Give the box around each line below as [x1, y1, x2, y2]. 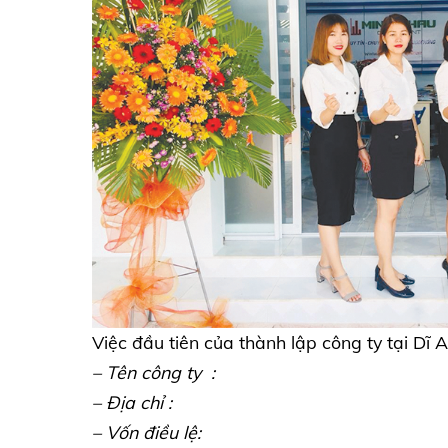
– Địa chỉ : [92, 391, 172, 414]
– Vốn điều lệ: [92, 421, 201, 444]
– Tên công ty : [92, 361, 215, 384]
